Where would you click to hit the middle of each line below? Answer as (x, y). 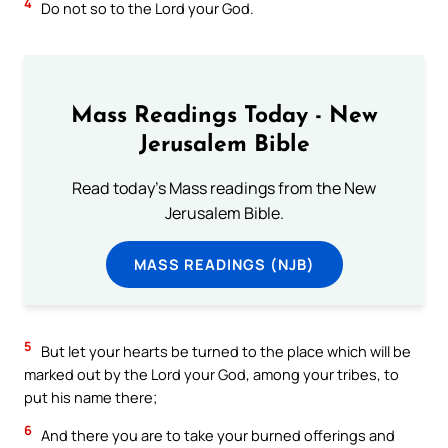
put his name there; (90, 397)
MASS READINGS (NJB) (224, 263)
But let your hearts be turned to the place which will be (224, 351)
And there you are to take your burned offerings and (216, 435)
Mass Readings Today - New (224, 116)
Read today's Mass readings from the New (224, 187)
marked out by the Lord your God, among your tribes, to (211, 374)
